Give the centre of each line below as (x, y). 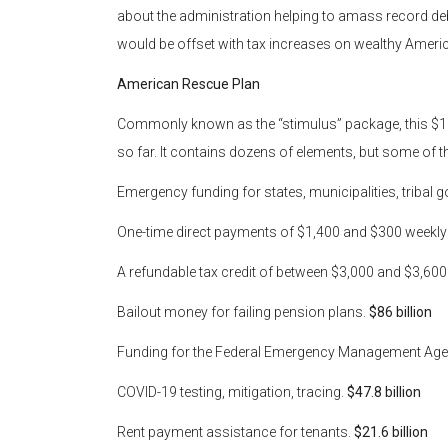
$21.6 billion (391, 432)
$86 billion (400, 312)
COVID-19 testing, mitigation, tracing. (232, 392)
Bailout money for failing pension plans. (243, 312)
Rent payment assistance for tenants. (235, 432)
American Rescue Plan (188, 84)
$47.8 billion (384, 392)
